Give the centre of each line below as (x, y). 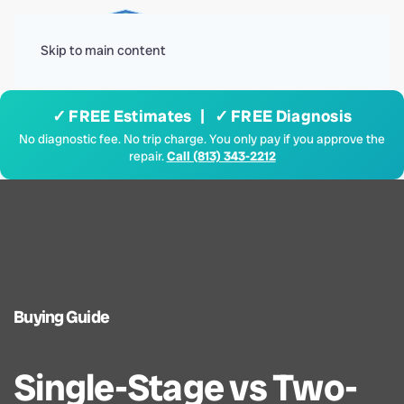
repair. (147, 156)
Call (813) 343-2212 (221, 156)
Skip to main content (103, 50)
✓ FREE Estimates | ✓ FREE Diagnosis (202, 116)
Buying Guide (61, 317)
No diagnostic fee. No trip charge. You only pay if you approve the (202, 139)
